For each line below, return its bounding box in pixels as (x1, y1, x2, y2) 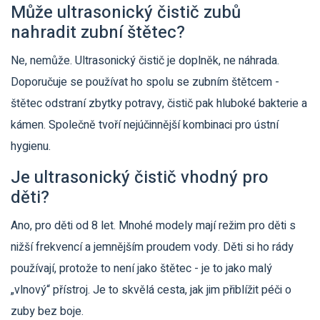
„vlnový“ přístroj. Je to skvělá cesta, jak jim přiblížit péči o (11, 281, 291, 299)
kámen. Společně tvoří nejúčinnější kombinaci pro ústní (11, 116, 279, 134)
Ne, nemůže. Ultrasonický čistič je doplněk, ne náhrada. (11, 52, 279, 70)
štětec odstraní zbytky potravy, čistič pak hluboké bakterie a (11, 95, 307, 113)
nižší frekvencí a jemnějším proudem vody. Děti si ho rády (11, 239, 294, 256)
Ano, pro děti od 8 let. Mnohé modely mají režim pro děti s (11, 217, 296, 235)
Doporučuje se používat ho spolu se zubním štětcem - (11, 74, 279, 91)
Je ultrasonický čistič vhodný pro (11, 165, 269, 191)
